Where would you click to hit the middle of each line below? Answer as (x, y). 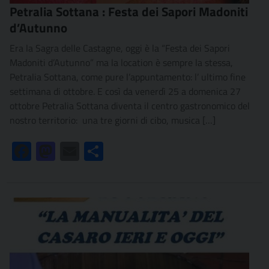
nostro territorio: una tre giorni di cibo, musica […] (113, 120)
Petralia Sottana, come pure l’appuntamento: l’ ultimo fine (128, 77)
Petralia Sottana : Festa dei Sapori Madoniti (129, 11)
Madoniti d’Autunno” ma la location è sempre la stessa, (121, 62)
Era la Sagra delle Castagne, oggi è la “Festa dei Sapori (120, 48)
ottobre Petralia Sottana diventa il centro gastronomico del (130, 105)
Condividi (122, 151)
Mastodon (75, 151)
